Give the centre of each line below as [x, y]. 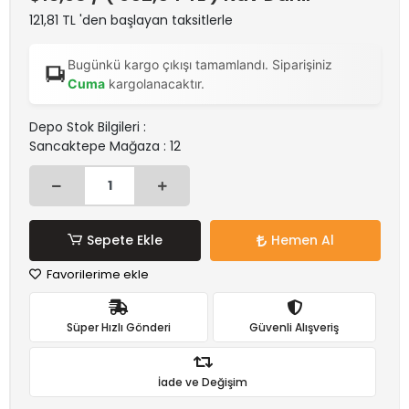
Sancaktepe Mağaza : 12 [105, 146]
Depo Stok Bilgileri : [88, 127]
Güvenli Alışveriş [294, 327]
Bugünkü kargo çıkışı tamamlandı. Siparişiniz [199, 64]
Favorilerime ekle [96, 274]
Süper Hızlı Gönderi [118, 327]
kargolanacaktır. [154, 84]
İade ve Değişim [203, 382]
